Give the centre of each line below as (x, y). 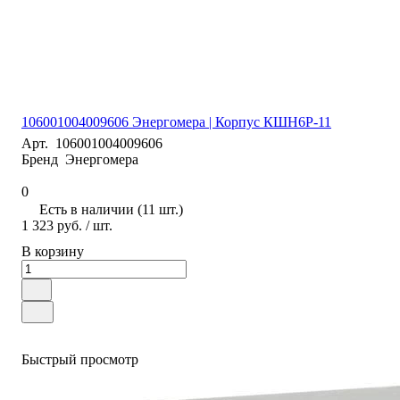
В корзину (53, 251)
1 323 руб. (52, 225)
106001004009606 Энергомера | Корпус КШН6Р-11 (176, 121)
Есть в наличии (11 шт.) (111, 209)
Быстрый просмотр (80, 359)
